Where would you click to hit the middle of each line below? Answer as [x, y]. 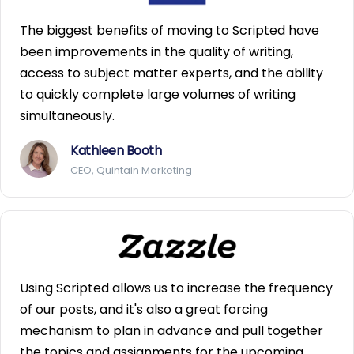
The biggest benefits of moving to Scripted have [169, 31]
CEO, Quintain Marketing [131, 171]
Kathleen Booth [116, 151]
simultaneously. [67, 116]
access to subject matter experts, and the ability [171, 73]
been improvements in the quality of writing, [156, 52]
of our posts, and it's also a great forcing [144, 310]
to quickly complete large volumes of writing [158, 95]
